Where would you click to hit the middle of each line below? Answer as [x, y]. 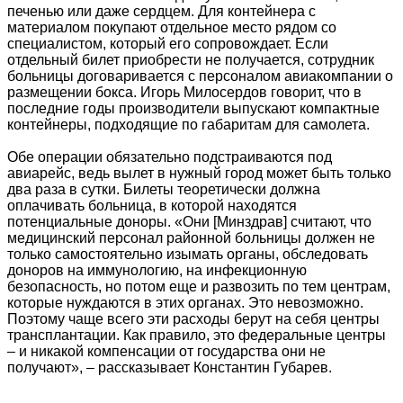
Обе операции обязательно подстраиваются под [170, 157]
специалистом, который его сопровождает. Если [168, 43]
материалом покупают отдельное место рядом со [172, 27]
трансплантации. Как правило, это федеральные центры [197, 335]
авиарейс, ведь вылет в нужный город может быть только [199, 173]
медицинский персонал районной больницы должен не [191, 237]
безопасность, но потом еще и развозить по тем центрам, [199, 286]
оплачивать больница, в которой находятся [152, 205]
